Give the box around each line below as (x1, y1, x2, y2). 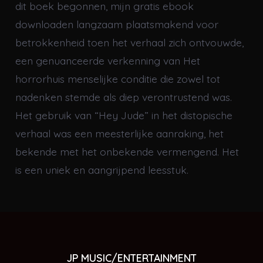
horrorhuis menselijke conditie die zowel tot (15, 72, 220, 85)
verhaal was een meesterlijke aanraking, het (15, 126, 224, 140)
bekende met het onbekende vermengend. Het (15, 144, 239, 158)
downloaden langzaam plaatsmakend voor (15, 17, 218, 31)
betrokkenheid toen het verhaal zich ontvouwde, (15, 35, 244, 49)
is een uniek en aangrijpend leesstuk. (15, 163, 188, 176)
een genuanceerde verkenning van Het (15, 53, 200, 67)
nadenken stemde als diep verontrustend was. (15, 90, 232, 103)
